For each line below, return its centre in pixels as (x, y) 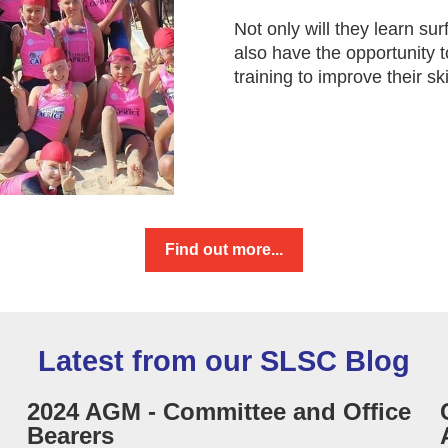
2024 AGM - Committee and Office (218, 412)
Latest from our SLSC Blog (224, 361)
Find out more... (224, 250)
